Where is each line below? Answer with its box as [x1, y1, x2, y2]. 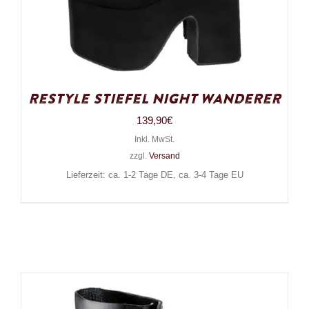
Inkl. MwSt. [134, 134, 175, 145]
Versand [148, 151, 180, 161]
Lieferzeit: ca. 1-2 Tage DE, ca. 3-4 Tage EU [66, 170, 243, 181]
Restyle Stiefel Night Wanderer [28, 90, 281, 110]
